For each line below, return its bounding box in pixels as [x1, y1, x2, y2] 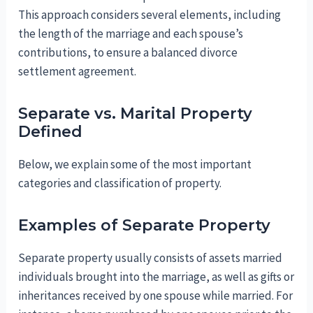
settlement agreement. [18, 63, 137, 79]
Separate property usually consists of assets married [18, 249, 283, 265]
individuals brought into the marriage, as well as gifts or [18, 268, 295, 284]
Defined [18, 122, 83, 141]
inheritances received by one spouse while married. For [18, 287, 293, 303]
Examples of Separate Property [18, 215, 271, 235]
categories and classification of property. [18, 175, 222, 191]
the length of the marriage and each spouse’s [18, 25, 244, 41]
